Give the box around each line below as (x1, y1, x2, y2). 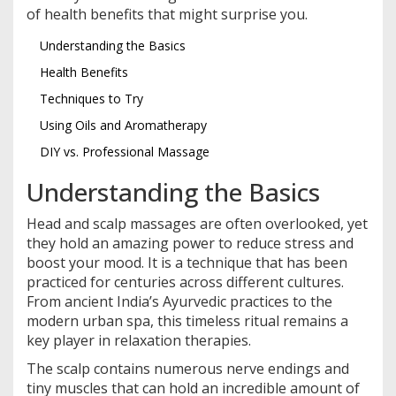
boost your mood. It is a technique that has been (27, 253, 347, 273)
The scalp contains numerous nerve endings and (27, 359, 349, 379)
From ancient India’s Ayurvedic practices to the (27, 292, 332, 312)
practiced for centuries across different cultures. (27, 272, 344, 293)
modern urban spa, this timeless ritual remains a (27, 311, 348, 331)
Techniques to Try (40, 90, 143, 108)
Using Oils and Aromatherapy (40, 117, 207, 134)
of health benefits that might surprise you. (27, 4, 308, 25)
